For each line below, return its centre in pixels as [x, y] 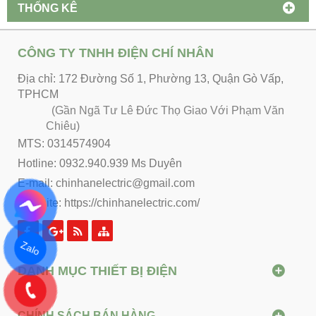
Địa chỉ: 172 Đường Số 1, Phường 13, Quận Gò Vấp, [151, 78]
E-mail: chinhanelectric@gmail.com [106, 183]
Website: [41, 202]
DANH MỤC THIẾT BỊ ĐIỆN [97, 271]
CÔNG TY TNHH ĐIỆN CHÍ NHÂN [116, 53]
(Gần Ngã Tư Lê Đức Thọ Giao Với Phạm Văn [165, 110]
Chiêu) [63, 126]
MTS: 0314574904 [64, 143]
